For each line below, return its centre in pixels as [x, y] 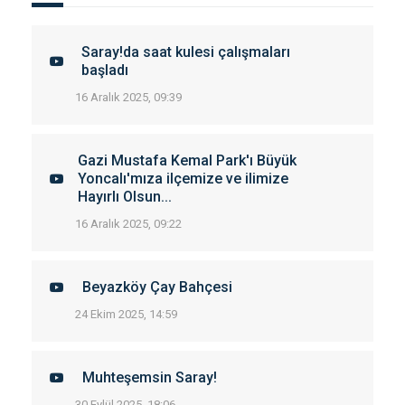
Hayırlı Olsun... [125, 197]
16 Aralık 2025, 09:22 [128, 224]
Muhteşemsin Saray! [150, 377]
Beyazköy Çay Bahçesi [157, 287]
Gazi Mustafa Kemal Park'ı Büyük [187, 160]
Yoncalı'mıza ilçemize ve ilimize [183, 179]
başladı [104, 70]
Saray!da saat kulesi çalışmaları [185, 52]
